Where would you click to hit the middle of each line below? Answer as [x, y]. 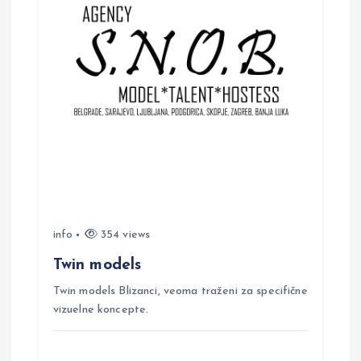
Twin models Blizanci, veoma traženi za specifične [180, 291]
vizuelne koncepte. [101, 310]
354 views [124, 234]
